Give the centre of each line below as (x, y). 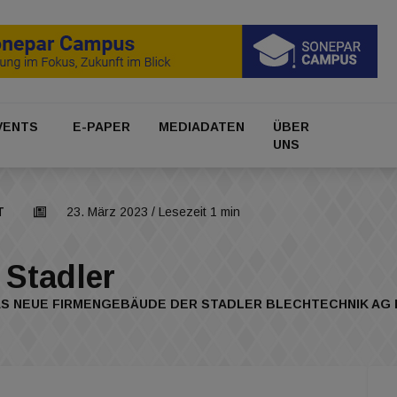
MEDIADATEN (202, 127)
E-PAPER (101, 127)
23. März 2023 (107, 212)
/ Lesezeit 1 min (194, 212)
